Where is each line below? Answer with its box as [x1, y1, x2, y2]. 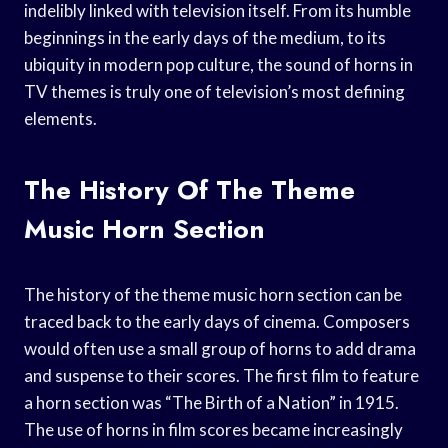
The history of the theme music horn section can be [24, 283, 402, 305]
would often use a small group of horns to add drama [24, 337, 416, 359]
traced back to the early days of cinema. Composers [24, 310, 410, 332]
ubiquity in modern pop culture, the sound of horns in [24, 53, 413, 75]
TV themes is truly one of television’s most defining [24, 80, 405, 102]
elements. [24, 107, 97, 129]
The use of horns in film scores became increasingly [24, 418, 403, 440]
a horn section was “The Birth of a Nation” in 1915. [24, 391, 399, 413]
